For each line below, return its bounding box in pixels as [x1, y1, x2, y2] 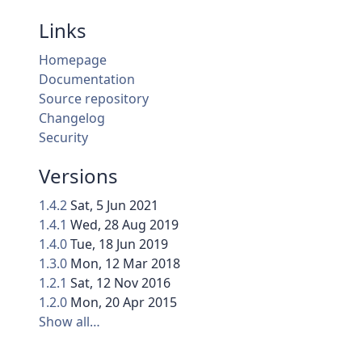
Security [39, 128, 88, 147]
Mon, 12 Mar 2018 [70, 255, 180, 273]
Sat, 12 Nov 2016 [70, 274, 170, 293]
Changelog [39, 109, 105, 128]
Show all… [39, 313, 100, 331]
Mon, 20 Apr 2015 [70, 293, 177, 312]
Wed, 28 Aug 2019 [70, 216, 179, 234]
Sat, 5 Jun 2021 [70, 196, 158, 215]
